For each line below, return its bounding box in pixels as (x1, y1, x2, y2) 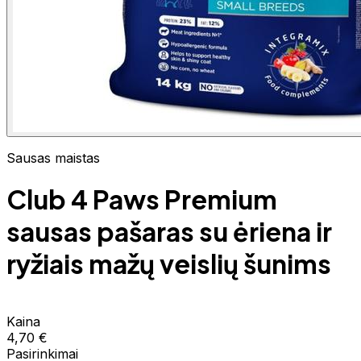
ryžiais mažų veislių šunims (6, 247, 331, 280)
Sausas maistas (6, 150, 100, 166)
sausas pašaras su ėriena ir (6, 215, 332, 248)
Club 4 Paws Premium (6, 183, 277, 216)
